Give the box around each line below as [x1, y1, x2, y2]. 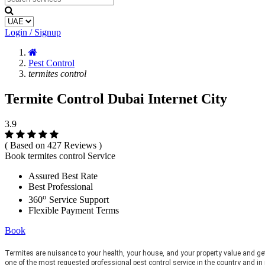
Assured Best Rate [28, 170, 98, 181]
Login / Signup [5, 27, 61, 37]
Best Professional [28, 181, 93, 192]
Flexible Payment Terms [28, 205, 119, 216]
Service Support [47, 195, 109, 205]
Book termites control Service [5, 150, 115, 161]
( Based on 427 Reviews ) [5, 140, 102, 150]
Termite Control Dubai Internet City [5, 91, 227, 106]
